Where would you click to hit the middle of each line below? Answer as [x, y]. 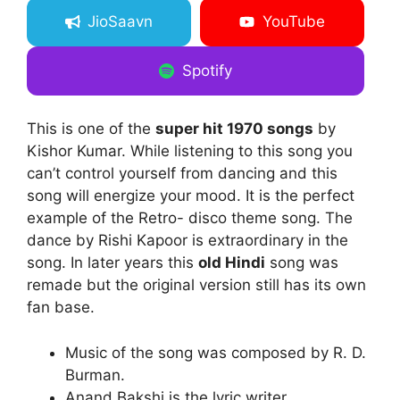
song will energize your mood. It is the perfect [191, 196]
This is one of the [91, 129]
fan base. [61, 308]
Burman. [95, 375]
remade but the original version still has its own [196, 285]
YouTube [293, 22]
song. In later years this [112, 263]
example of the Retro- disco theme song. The [190, 218]
